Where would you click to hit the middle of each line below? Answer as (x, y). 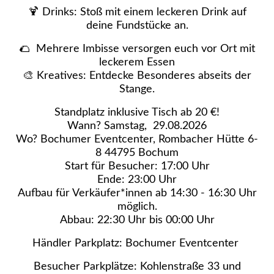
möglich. (137, 206)
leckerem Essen (137, 62)
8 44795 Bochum (137, 153)
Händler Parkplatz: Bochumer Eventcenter (137, 243)
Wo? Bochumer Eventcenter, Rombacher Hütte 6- (137, 139)
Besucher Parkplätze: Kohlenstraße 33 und (137, 266)
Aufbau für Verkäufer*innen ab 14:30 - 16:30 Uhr (137, 193)
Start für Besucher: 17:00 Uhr (137, 166)
